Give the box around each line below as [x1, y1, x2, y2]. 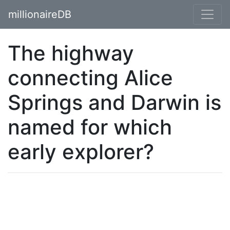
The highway [8, 41, 134, 66]
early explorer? [8, 139, 154, 164]
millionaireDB [8, 8, 71, 21]
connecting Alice [8, 65, 173, 90]
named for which [8, 114, 172, 140]
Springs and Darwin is [8, 90, 221, 115]
